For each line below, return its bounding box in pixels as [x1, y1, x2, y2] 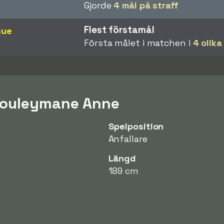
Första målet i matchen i [84, 36, 193, 48]
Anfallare [108, 132, 147, 144]
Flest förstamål [84, 23, 154, 36]
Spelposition [108, 120, 164, 132]
